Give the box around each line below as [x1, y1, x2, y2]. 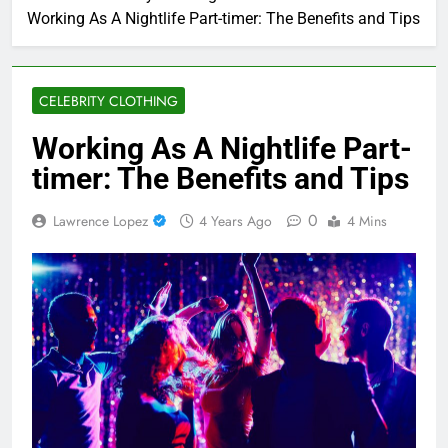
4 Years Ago [199, 210, 272, 231]
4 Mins [347, 210, 387, 231]
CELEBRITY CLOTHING [39, 90, 178, 111]
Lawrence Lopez [53, 210, 148, 231]
